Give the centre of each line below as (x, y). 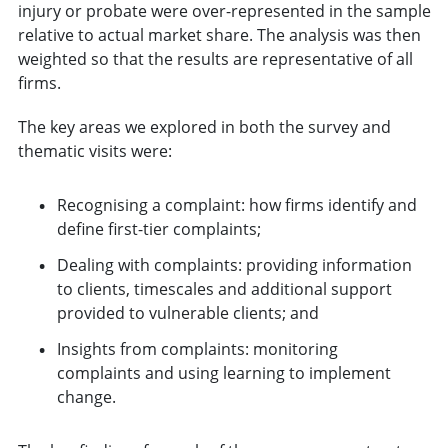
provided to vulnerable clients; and (187, 312)
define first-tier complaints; (158, 228)
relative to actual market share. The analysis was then (219, 34)
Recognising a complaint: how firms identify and (236, 204)
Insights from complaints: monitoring (197, 348)
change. (86, 396)
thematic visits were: (94, 150)
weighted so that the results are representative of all (215, 58)
